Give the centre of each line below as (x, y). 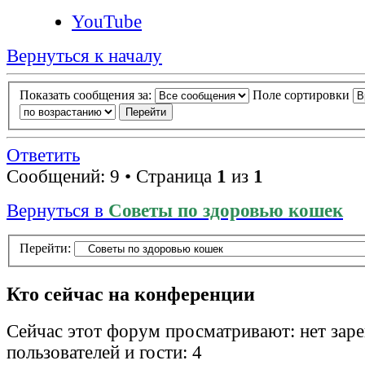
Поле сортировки (303, 95)
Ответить (43, 155)
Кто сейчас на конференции (131, 294)
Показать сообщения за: (87, 95)
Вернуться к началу (84, 56)
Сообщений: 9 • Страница (112, 176)
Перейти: (45, 248)
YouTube (107, 22)
